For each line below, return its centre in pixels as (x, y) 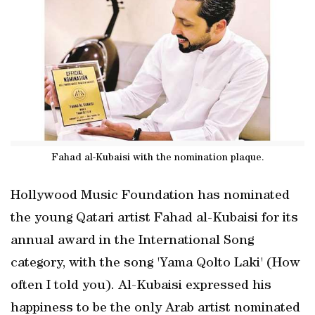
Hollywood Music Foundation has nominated (150, 196)
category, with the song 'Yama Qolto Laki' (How (155, 264)
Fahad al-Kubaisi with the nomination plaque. (157, 158)
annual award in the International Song (132, 241)
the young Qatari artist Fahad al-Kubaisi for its (154, 219)
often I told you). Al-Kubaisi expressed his (141, 286)
